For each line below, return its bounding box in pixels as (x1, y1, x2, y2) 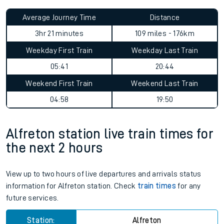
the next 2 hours (6, 141, 103, 155)
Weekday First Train (25, 46, 93, 54)
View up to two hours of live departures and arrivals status (6, 170, 201, 178)
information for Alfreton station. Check (6, 182, 138, 190)
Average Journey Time (22, 13, 96, 21)
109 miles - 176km (135, 29, 194, 37)
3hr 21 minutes (35, 29, 83, 37)
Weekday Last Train (131, 46, 198, 54)
